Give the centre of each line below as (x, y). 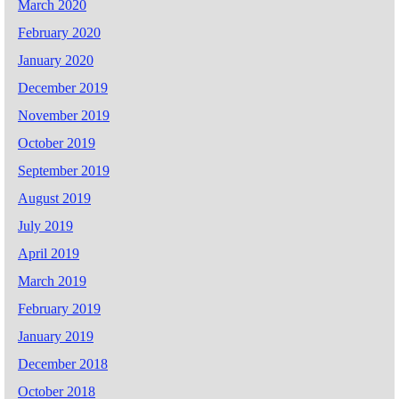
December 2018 (63, 363)
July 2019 (45, 225)
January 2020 (56, 60)
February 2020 (59, 32)
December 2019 (63, 87)
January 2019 (56, 336)
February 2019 (59, 308)
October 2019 (57, 142)
